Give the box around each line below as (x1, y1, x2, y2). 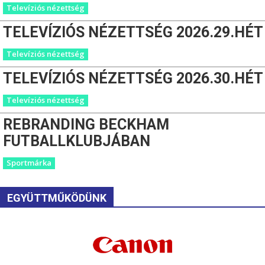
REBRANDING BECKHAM (3, 115, 169, 133)
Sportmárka (7, 157, 51, 168)
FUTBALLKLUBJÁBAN (3, 132, 150, 150)
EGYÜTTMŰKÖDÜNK (7, 191, 106, 204)
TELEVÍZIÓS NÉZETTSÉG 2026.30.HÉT (3, 69, 263, 87)
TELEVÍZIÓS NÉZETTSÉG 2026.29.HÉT (3, 23, 263, 41)
